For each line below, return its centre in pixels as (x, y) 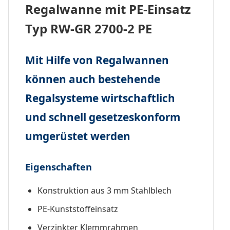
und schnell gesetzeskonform (103, 117)
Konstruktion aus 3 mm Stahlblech (104, 190)
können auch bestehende (93, 79)
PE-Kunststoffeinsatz (78, 209)
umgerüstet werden (78, 136)
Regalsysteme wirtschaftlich (100, 98)
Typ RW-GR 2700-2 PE (89, 28)
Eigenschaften (59, 166)
